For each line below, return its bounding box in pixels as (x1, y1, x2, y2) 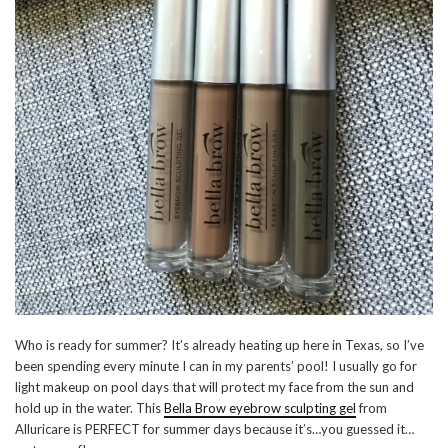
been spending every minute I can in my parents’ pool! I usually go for (15, 358, 417, 375)
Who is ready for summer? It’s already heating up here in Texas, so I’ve (15, 337, 424, 354)
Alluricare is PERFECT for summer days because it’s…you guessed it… (15, 421, 414, 438)
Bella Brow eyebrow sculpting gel (164, 400, 356, 417)
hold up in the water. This (15, 400, 164, 417)
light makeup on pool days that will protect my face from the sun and (15, 379, 414, 396)
